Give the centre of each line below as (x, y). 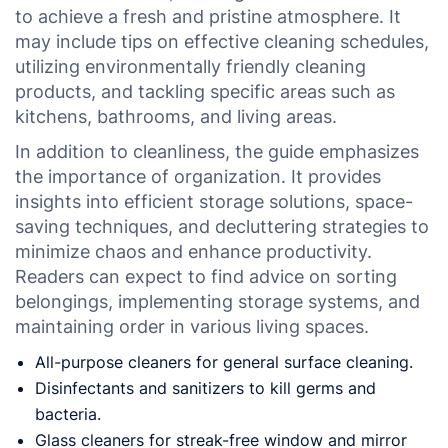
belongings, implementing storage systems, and (217, 301)
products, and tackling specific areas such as (205, 91)
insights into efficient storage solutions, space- (214, 201)
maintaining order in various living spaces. (192, 326)
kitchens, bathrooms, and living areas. (176, 116)
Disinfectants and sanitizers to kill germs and (205, 387)
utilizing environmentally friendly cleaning (190, 66)
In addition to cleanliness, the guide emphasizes (217, 151)
